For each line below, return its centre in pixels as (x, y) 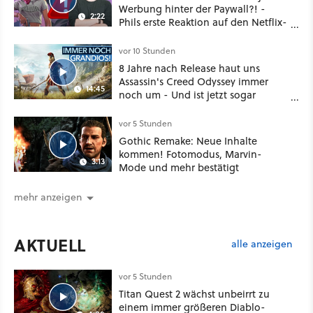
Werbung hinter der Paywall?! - (192, 9)
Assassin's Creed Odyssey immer (194, 82)
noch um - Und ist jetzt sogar (187, 95)
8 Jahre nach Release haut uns (189, 68)
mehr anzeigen (48, 197)
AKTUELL (50, 245)
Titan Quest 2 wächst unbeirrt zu (194, 293)
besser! (135, 108)
